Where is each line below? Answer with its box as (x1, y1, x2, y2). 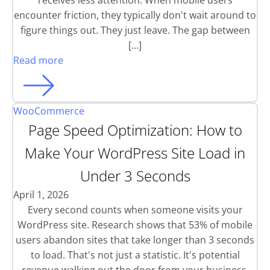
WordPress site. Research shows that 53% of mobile (17, 218, 253, 231)
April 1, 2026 (13, 188, 69, 201)
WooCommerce (13, 104, 84, 118)
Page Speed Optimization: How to (28, 120, 242, 140)
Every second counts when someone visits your (27, 203, 243, 216)
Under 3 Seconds (80, 166, 190, 186)
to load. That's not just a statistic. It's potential (30, 248, 240, 262)
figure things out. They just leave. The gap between (20, 24, 250, 37)
